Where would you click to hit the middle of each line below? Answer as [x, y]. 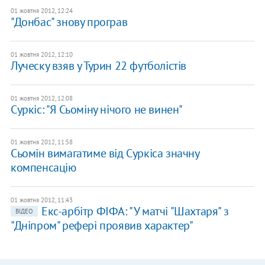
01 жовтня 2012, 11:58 [41, 142]
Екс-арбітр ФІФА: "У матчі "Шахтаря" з [135, 211]
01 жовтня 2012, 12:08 [41, 98]
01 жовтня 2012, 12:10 [41, 55]
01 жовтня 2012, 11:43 [41, 200]
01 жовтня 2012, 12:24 [41, 11]
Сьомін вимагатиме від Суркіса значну [105, 153]
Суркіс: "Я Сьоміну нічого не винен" [96, 110]
